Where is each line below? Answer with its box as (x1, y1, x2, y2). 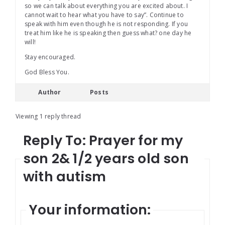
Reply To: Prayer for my (23, 131, 183, 150)
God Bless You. (25, 68, 69, 77)
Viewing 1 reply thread (16, 112, 81, 121)
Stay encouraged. (25, 53, 76, 62)
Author (38, 88, 61, 97)
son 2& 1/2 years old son (23, 149, 189, 168)
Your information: (29, 200, 151, 219)
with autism (23, 167, 106, 186)
